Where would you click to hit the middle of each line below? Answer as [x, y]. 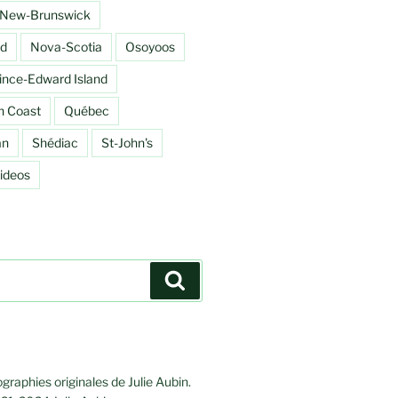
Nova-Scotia [66, 46]
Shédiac [55, 142]
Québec [86, 110]
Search [209, 279]
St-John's [127, 142]
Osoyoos [150, 46]
